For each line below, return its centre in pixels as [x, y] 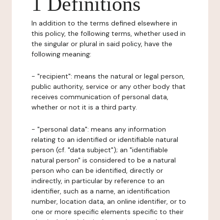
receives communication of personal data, [100, 97]
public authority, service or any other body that [109, 86]
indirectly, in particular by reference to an [98, 181]
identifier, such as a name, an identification [101, 191]
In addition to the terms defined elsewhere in [104, 23]
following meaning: [61, 54]
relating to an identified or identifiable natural [105, 139]
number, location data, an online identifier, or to [109, 201]
